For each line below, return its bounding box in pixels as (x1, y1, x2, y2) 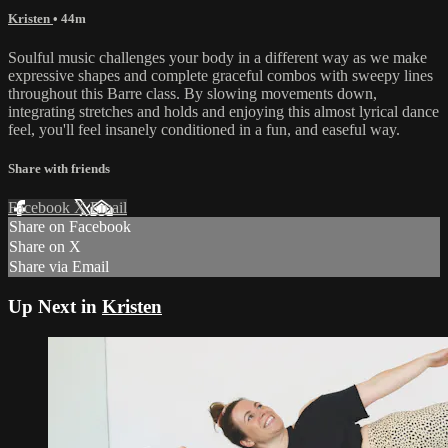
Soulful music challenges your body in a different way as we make (8, 48, 427, 66)
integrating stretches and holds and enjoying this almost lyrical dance (8, 102, 439, 120)
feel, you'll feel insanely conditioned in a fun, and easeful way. (8, 120, 400, 138)
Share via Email (9, 258, 109, 276)
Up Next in (8, 296, 102, 317)
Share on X (9, 238, 81, 256)
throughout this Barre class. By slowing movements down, (8, 84, 377, 102)
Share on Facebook (9, 218, 131, 236)
